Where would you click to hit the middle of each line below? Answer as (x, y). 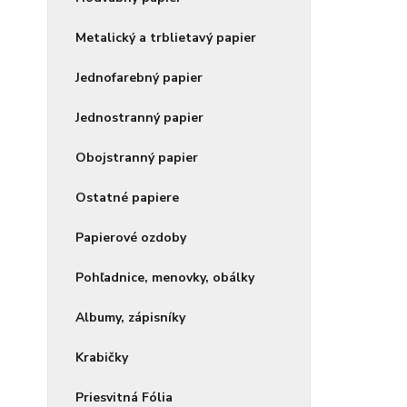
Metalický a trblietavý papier (166, 38)
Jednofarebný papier (139, 78)
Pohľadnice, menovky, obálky (165, 278)
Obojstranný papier (137, 158)
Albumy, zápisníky (130, 318)
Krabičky (102, 357)
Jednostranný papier (139, 118)
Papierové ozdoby (131, 238)
